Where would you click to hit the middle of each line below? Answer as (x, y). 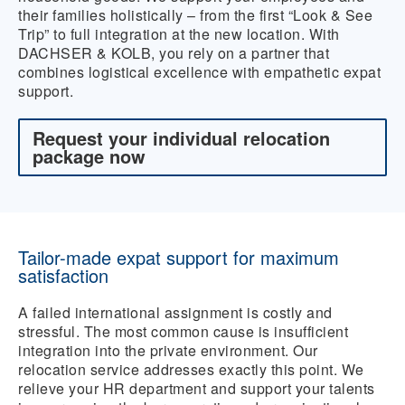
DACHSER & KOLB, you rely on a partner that (174, 53)
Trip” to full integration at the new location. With (179, 34)
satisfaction (63, 275)
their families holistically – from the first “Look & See (195, 15)
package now (89, 156)
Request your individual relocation (181, 138)
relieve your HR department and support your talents (197, 388)
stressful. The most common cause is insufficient (183, 331)
